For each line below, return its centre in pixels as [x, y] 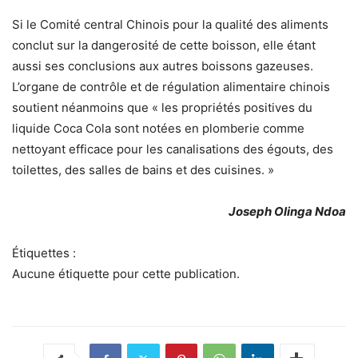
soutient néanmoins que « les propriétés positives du [162, 107]
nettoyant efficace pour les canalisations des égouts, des [173, 149]
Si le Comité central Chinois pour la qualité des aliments [170, 24]
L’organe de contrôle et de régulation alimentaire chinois [171, 86]
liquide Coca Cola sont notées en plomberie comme [158, 128]
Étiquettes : [44, 253]
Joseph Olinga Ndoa [287, 211]
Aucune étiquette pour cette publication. [126, 273]
